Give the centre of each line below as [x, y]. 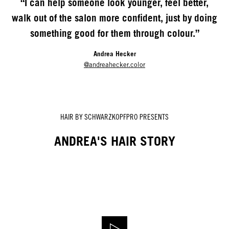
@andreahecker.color [114, 65]
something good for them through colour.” [114, 33]
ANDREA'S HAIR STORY [114, 141]
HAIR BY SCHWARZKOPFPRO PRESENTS [114, 117]
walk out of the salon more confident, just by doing [114, 18]
